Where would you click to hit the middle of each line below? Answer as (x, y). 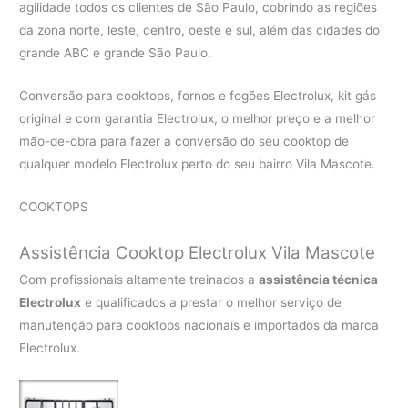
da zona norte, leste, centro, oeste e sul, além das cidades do (200, 30)
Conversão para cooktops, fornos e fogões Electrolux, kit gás (198, 95)
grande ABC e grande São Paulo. (116, 52)
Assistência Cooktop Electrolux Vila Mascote (198, 253)
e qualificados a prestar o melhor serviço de (212, 303)
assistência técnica (319, 280)
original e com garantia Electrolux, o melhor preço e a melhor (198, 118)
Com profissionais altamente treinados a (139, 280)
